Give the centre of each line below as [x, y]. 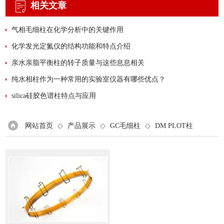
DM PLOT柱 [174, 126]
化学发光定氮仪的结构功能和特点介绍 [71, 46]
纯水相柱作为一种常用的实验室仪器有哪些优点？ [89, 79]
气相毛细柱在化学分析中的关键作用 [68, 30]
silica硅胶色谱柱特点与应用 [54, 96]
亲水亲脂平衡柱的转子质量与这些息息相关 [78, 63]
